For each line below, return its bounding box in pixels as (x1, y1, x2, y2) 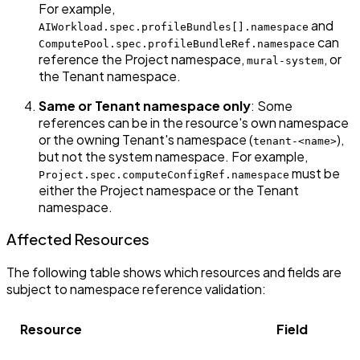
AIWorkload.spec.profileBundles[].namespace (39, 20, 309, 33)
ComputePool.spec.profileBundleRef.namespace (39, 37, 315, 50)
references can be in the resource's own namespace (39, 113, 349, 131)
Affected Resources (6, 230, 149, 249)
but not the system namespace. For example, (39, 147, 308, 165)
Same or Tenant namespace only (39, 96, 251, 114)
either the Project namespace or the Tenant (39, 181, 299, 198)
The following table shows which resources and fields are (6, 264, 342, 281)
